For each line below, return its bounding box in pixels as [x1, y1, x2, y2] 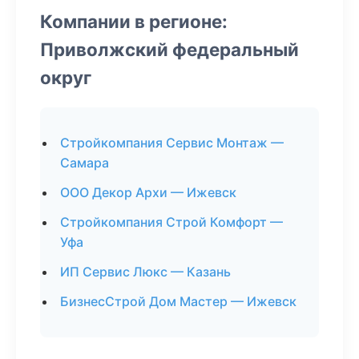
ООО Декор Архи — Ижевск [60, 184, 236, 200]
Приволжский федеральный [40, 38, 299, 60]
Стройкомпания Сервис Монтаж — [60, 135, 284, 151]
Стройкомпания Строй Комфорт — [60, 214, 283, 230]
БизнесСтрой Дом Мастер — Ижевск [60, 293, 296, 309]
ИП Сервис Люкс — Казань [60, 264, 231, 280]
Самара [60, 155, 109, 171]
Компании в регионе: [40, 10, 228, 32]
